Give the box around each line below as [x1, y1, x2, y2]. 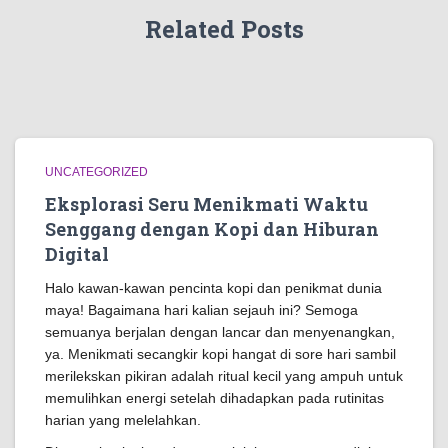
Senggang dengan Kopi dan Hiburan [45, 217, 379, 241]
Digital [45, 242, 109, 266]
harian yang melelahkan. [45, 412, 201, 428]
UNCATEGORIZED [45, 165, 148, 179]
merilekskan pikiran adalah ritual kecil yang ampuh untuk [45, 368, 403, 384]
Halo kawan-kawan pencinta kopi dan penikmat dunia [45, 280, 382, 296]
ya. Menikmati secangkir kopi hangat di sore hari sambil [45, 346, 396, 362]
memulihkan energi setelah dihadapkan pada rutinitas [45, 390, 384, 406]
